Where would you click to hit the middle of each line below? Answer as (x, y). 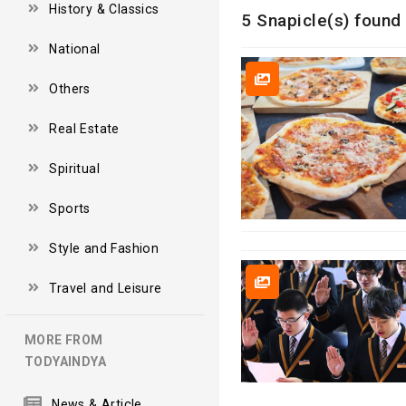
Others (70, 88)
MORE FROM (64, 339)
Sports (70, 208)
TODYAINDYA (65, 361)
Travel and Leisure (106, 288)
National (75, 48)
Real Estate (84, 128)
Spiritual (74, 168)
